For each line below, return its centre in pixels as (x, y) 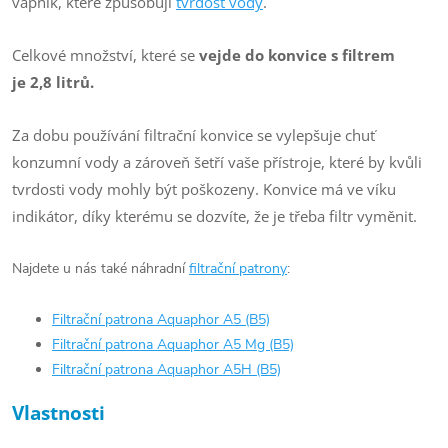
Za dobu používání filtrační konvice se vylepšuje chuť (193, 135)
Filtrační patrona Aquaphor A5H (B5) (166, 369)
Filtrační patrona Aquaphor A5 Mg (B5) (173, 344)
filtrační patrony (238, 268)
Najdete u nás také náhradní (100, 268)
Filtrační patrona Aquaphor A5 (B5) (161, 319)
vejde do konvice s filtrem (297, 55)
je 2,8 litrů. (55, 82)
